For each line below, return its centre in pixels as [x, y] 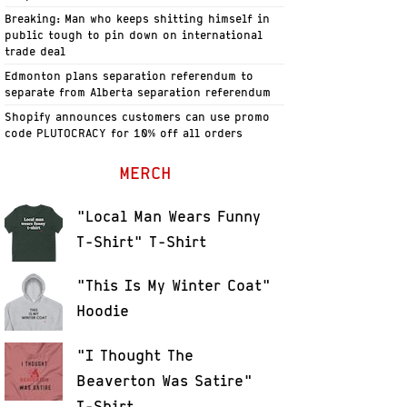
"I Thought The [135, 355]
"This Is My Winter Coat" [174, 286]
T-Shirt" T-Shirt [142, 242]
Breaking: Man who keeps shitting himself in [138, 19]
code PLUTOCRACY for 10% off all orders [124, 133]
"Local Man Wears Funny [169, 216]
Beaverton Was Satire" [165, 380]
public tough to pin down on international [134, 35]
